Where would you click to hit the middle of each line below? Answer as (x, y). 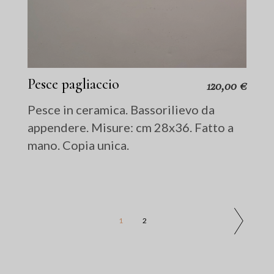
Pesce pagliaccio (74, 84)
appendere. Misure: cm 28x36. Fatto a (131, 128)
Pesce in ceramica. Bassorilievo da (121, 110)
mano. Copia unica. (79, 145)
